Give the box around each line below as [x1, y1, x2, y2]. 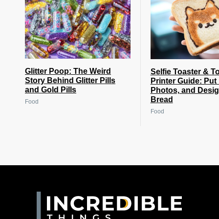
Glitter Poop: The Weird [25, 67, 111, 76]
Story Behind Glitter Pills [25, 76, 115, 85]
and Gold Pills [25, 86, 76, 94]
